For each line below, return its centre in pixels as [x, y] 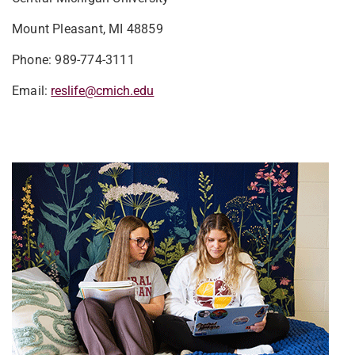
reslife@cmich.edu [103, 91]
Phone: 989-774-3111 [73, 60]
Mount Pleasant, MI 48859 [88, 29]
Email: [32, 91]
